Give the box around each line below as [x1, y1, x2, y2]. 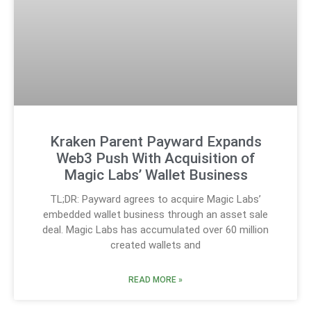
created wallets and [110, 239, 201, 252]
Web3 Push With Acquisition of [56, 150, 255, 167]
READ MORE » [128, 275, 183, 285]
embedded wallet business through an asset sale [43, 208, 268, 221]
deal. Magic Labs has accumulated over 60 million [42, 224, 269, 237]
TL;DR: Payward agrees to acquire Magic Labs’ [50, 193, 261, 206]
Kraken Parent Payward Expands [49, 133, 262, 151]
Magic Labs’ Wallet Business [63, 167, 248, 184]
